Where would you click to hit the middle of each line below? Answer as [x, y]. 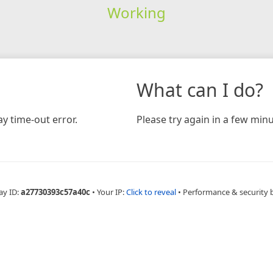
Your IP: [112, 192]
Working [136, 12]
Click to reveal [151, 192]
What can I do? [200, 90]
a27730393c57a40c [55, 192]
